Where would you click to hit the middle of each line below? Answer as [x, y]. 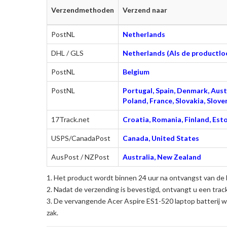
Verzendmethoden [83, 10]
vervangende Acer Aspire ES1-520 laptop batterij [142, 201]
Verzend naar [145, 10]
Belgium [136, 71]
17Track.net [70, 119]
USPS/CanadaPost [81, 138]
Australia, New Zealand [162, 157]
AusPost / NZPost [80, 157]
